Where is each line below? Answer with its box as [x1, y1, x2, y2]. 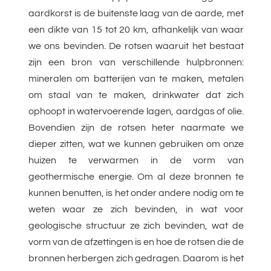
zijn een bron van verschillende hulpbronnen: [28, 57, 244, 68]
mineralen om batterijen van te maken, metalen [28, 74, 244, 84]
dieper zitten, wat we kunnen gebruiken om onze [28, 139, 244, 149]
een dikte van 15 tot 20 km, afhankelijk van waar [28, 25, 244, 35]
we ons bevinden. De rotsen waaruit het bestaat [28, 41, 244, 51]
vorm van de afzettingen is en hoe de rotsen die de [28, 237, 244, 247]
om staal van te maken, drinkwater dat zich [28, 90, 244, 100]
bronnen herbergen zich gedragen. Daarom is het [28, 253, 244, 264]
